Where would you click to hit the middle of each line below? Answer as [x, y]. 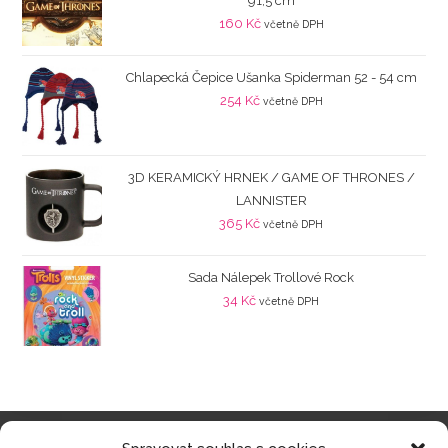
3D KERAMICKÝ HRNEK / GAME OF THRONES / [271, 177]
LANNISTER [271, 200]
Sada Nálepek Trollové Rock [271, 277]
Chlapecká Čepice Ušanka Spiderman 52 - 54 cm [271, 77]
